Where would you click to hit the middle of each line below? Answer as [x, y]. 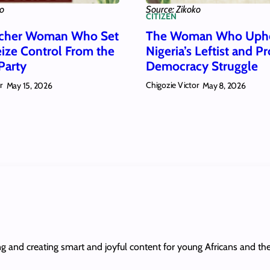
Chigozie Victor [172, 85]
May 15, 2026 [29, 85]
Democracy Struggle [202, 66]
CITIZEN [161, 17]
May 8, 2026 [224, 85]
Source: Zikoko [173, 10]
